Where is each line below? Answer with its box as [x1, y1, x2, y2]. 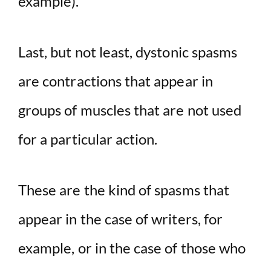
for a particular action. [18, 130, 158, 148]
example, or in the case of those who [18, 239, 246, 257]
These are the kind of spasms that [18, 181, 229, 199]
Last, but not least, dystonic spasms [18, 43, 238, 61]
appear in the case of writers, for [18, 210, 223, 228]
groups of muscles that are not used [18, 101, 242, 119]
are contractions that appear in [18, 72, 213, 90]
